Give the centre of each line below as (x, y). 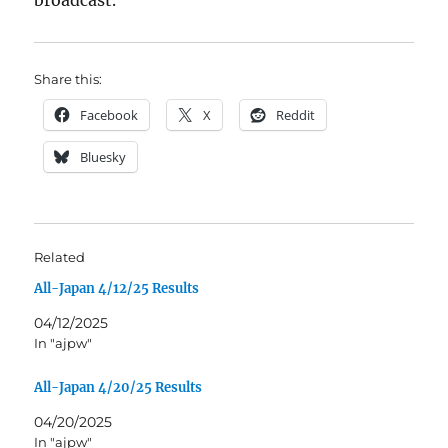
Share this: (68, 79)
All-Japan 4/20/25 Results (118, 387)
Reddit (296, 115)
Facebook (109, 115)
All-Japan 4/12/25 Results (117, 288)
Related (60, 257)
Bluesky (103, 157)
